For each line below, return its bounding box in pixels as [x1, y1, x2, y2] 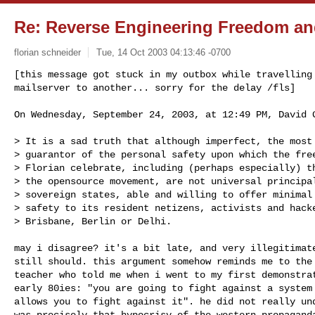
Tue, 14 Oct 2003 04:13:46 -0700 [96, 46, 231, 58]
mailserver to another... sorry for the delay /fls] [14, 82, 295, 94]
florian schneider [14, 46, 81, 58]
